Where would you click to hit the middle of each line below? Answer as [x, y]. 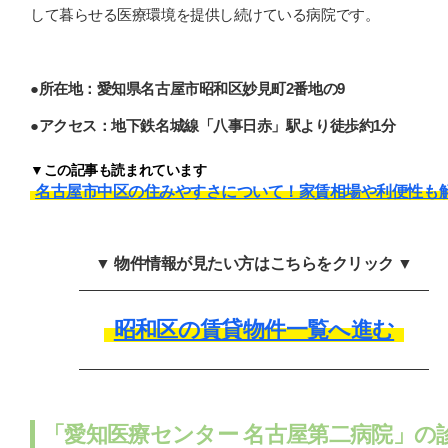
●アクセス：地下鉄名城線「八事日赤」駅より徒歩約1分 [213, 126]
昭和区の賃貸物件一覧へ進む [254, 330]
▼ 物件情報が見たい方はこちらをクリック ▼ [254, 264]
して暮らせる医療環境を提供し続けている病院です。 [205, 15]
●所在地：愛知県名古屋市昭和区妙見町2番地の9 [187, 89]
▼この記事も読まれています [118, 170]
